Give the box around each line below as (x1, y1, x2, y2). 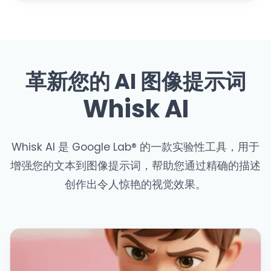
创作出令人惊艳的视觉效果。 (65, 177, 206, 192)
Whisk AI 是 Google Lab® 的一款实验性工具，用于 (11, 140, 260, 155)
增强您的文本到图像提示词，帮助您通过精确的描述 (10, 158, 261, 174)
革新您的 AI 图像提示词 (25, 67, 246, 97)
